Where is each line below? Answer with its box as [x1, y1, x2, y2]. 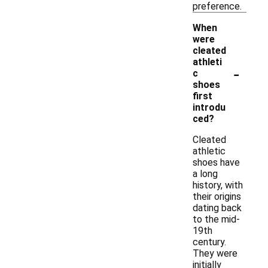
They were [193, 248, 237, 259]
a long [193, 168, 218, 179]
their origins [193, 191, 241, 202]
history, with [193, 179, 243, 191]
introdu [193, 102, 226, 113]
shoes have [193, 157, 240, 168]
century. [193, 236, 226, 248]
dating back [193, 202, 242, 214]
